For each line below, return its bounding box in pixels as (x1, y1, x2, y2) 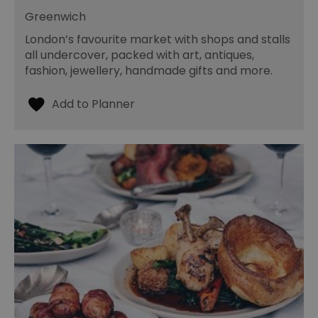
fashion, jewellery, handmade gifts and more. (25, 62, 273, 79)
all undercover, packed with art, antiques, (25, 47, 254, 64)
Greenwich (25, 9, 86, 26)
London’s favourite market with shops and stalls (25, 31, 290, 48)
